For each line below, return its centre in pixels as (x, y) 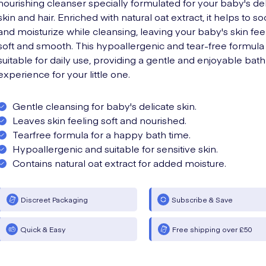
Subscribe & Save (202, 199)
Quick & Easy (43, 229)
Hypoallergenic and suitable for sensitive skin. (115, 148)
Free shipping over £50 (213, 229)
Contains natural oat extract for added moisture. (119, 163)
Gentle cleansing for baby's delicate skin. (104, 106)
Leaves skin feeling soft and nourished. (99, 120)
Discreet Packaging (54, 199)
